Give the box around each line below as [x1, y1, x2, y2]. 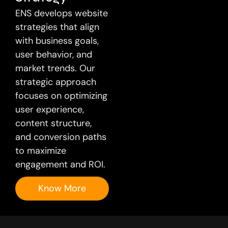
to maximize [15, 144, 66, 157]
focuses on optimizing [15, 89, 107, 102]
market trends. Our [15, 62, 95, 74]
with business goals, [15, 34, 99, 47]
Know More [38, 182, 86, 194]
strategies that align [15, 20, 99, 33]
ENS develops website [15, 7, 108, 19]
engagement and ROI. [15, 158, 108, 170]
